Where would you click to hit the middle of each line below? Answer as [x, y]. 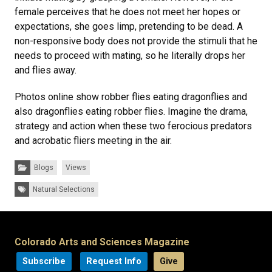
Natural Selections [64, 190]
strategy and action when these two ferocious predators [133, 126]
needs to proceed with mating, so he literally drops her [130, 56]
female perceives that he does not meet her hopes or [127, 12]
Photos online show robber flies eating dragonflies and [131, 97]
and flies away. [54, 70]
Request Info [114, 262]
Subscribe [44, 262]
